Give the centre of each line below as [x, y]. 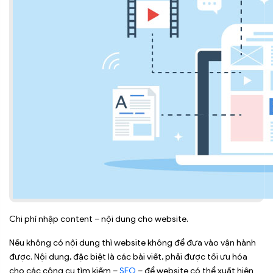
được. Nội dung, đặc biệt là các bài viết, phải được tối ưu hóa [128, 257]
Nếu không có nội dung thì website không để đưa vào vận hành [133, 243]
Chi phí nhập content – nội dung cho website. [99, 219]
